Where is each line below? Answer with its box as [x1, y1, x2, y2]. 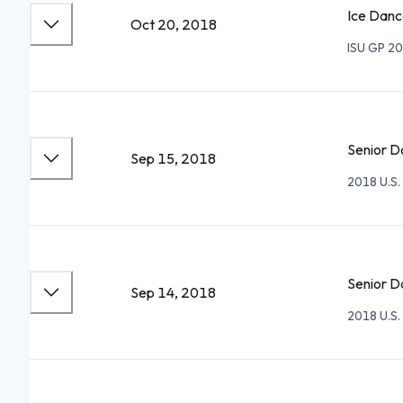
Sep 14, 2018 [130, 283, 216, 301]
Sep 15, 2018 [130, 149, 216, 167]
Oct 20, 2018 [130, 15, 217, 33]
